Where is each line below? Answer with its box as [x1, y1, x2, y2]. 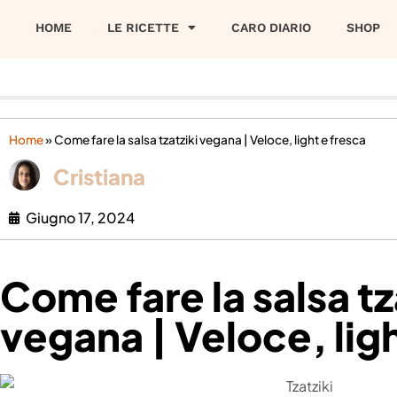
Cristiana [53, 163, 145, 191]
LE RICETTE [107, 19, 179, 35]
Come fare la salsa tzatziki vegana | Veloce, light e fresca [54, 132, 366, 148]
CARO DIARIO [231, 19, 311, 35]
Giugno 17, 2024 [26, 207, 135, 227]
